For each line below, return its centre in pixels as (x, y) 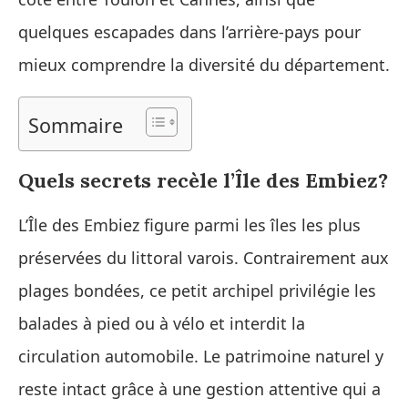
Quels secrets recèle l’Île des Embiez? (203, 180)
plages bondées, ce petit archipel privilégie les (197, 290)
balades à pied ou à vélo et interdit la (162, 323)
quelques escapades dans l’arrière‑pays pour (189, 31)
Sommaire (76, 125)
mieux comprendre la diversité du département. (204, 64)
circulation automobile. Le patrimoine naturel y (201, 356)
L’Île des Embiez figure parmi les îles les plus (189, 224)
